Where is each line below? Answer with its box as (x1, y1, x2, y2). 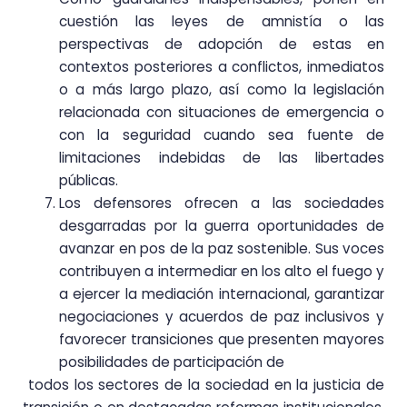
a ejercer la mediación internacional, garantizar (59, 283, 384, 303)
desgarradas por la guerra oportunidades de (59, 215, 384, 235)
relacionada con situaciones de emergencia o (59, 102, 384, 122)
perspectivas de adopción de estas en (59, 34, 384, 54)
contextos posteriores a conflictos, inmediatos (59, 56, 384, 76)
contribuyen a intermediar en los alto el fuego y (59, 261, 384, 281)
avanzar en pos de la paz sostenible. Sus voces (59, 238, 384, 258)
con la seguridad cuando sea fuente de (59, 124, 384, 144)
